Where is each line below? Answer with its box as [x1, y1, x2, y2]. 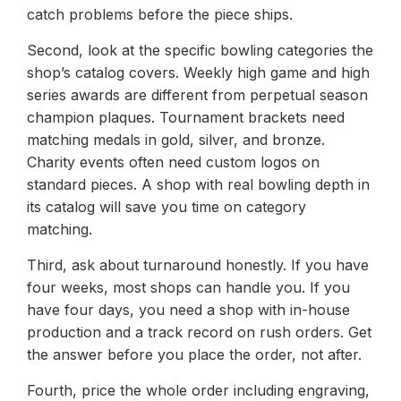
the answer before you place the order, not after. [27, 345, 362, 363]
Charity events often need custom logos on [27, 152, 320, 171]
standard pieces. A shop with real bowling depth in [27, 175, 370, 193]
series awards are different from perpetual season [27, 85, 368, 104]
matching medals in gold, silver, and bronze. [27, 130, 325, 149]
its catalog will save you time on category [27, 197, 306, 216]
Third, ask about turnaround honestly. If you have [27, 255, 369, 274]
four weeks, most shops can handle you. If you [27, 277, 350, 296]
